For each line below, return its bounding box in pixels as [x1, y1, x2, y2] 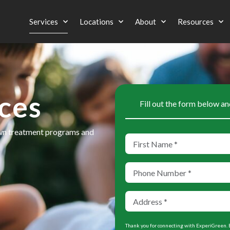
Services [29, 17, 58, 27]
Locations [80, 17, 113, 27]
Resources [178, 17, 214, 27]
